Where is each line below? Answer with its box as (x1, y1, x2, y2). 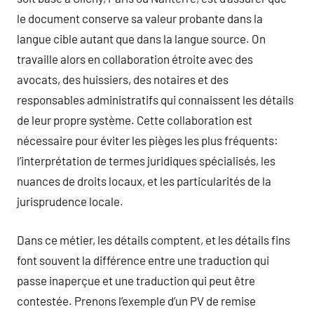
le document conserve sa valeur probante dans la (17, 11, 263, 25)
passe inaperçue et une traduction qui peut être (17, 273, 255, 287)
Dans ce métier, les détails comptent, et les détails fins (17, 232, 290, 247)
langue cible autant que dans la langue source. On (17, 32, 266, 46)
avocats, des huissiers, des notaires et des (17, 72, 228, 86)
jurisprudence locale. (17, 194, 123, 208)
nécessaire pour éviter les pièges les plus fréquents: (17, 133, 278, 147)
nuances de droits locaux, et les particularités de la (17, 174, 271, 188)
